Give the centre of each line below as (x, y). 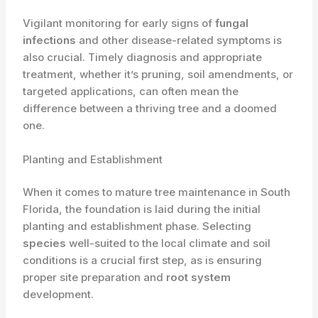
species (45, 243)
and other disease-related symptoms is (179, 40)
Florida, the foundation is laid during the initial (142, 209)
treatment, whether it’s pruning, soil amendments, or (158, 74)
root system (199, 278)
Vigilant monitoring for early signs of (119, 23)
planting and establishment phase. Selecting (137, 226)
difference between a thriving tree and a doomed (150, 108)
